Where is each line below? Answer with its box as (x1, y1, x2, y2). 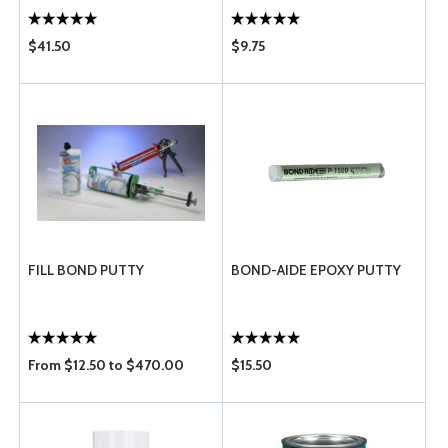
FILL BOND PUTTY (28, 261, 144, 279)
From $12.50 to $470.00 (28, 356, 184, 374)
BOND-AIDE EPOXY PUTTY (231, 261, 401, 279)
